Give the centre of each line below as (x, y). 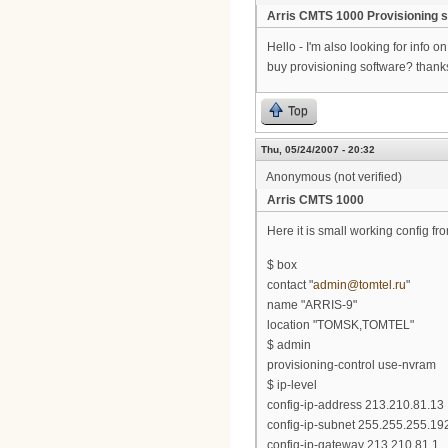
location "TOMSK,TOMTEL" (340, 325)
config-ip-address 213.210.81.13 (355, 405)
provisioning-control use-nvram (351, 365)
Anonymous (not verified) (334, 176)
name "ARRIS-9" (312, 305)
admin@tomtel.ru (359, 285)
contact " (290, 285)
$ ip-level (292, 385)
